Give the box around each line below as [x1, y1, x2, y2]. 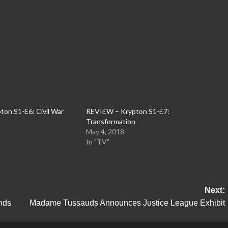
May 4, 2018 [85, 127, 124, 136]
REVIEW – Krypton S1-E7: [85, 107, 169, 116]
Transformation [85, 117, 135, 126]
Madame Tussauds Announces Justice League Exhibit [29, 198, 225, 208]
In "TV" [85, 137, 109, 147]
